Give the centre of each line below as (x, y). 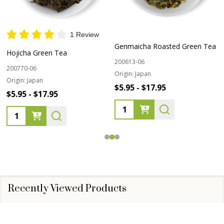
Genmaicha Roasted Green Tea (165, 46)
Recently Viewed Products (67, 188)
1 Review (84, 34)
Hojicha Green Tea (37, 52)
